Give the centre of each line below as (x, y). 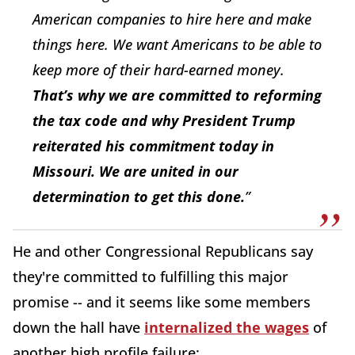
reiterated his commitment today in (153, 145)
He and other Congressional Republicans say (163, 251)
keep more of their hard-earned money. (158, 69)
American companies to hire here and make (172, 19)
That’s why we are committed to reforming (177, 95)
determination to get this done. (139, 196)
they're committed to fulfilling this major (151, 276)
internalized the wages (227, 327)
